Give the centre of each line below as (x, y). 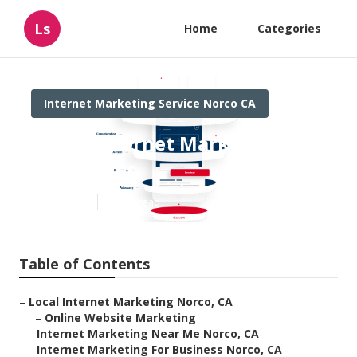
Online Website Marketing (120, 318)
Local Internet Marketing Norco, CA (131, 302)
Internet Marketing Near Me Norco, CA (148, 334)
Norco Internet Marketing (156, 143)
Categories (289, 28)
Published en (60, 202)
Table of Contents (84, 264)
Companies (84, 169)
